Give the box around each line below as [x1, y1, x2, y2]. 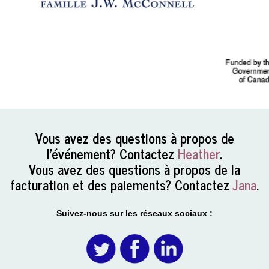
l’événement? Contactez [47, 142, 178, 165]
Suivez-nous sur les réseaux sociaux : [56, 208, 213, 218]
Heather [178, 142, 220, 165]
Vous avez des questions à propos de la [29, 157, 240, 180]
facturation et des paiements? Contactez [10, 173, 232, 196]
